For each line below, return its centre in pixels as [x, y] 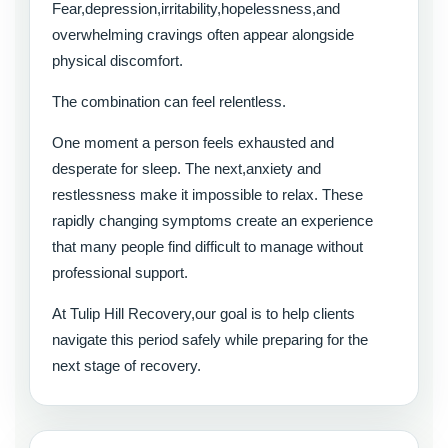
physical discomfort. [117, 61]
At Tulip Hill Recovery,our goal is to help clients [203, 314]
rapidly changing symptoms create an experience [212, 221]
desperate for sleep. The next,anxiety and [186, 169]
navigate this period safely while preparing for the [210, 340]
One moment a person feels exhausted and [193, 143]
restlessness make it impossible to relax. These [207, 195]
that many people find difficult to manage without [207, 247]
